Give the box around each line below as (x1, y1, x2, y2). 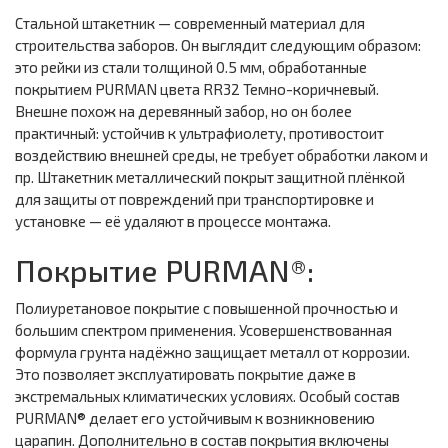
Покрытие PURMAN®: (15, 252, 314, 289)
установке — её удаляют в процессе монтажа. (15, 212, 331, 231)
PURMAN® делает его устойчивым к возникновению (15, 409, 375, 428)
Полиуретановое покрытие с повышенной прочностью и (15, 299, 398, 318)
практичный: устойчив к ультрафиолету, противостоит (15, 124, 384, 143)
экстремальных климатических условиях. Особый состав (15, 387, 400, 406)
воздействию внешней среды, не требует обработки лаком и (15, 146, 428, 165)
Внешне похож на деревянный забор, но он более (15, 102, 352, 121)
